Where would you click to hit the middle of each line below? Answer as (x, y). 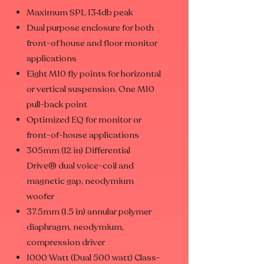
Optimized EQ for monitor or (84, 120)
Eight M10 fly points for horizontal (94, 74)
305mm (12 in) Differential (78, 151)
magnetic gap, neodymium (80, 181)
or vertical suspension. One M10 (90, 89)
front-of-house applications (83, 135)
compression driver (66, 242)
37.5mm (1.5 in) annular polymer (89, 212)
